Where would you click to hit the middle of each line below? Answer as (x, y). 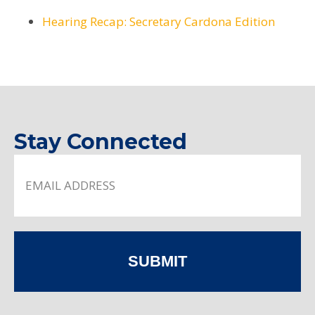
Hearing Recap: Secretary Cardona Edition (159, 21)
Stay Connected (101, 141)
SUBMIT (157, 261)
